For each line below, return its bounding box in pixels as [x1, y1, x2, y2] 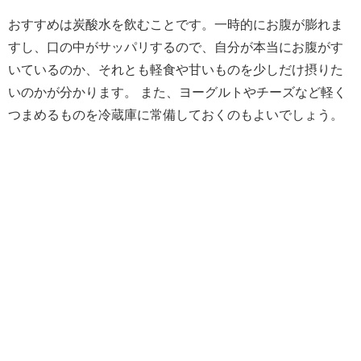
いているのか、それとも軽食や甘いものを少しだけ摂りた [8, 63, 343, 77]
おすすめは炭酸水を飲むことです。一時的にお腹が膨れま [8, 18, 343, 32]
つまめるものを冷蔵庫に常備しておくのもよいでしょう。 [8, 108, 343, 122]
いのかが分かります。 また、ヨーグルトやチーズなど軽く [8, 85, 346, 100]
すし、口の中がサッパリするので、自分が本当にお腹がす [8, 40, 343, 55]
